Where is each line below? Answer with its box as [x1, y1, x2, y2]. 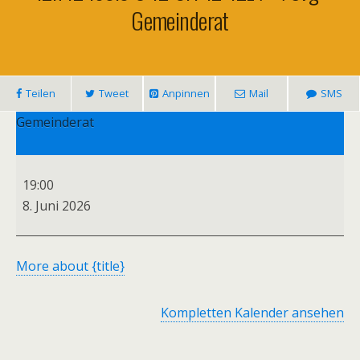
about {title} [49, 257, 125, 275]
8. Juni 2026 [22, 197, 91, 215]
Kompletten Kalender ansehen [161, 304, 344, 321]
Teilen [25, 86, 55, 100]
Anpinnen [162, 86, 210, 100]
